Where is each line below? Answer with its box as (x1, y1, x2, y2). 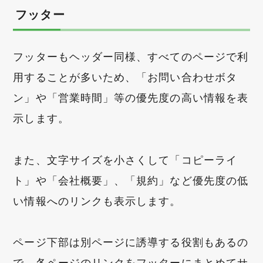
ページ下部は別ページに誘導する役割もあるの (13, 236, 248, 249)
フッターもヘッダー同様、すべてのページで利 (13, 50, 248, 63)
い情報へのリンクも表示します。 (13, 194, 181, 207)
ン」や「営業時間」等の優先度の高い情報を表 (13, 91, 248, 104)
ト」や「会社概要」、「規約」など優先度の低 (13, 174, 248, 187)
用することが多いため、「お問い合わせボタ (13, 70, 237, 83)
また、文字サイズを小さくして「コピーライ (13, 153, 237, 166)
